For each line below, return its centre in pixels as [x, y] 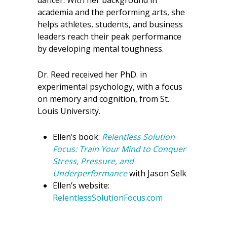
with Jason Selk [157, 173]
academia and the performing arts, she [111, 12]
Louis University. [69, 111]
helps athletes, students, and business [110, 24]
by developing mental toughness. [101, 49]
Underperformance [90, 173]
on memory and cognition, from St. [103, 99]
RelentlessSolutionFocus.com [108, 198]
